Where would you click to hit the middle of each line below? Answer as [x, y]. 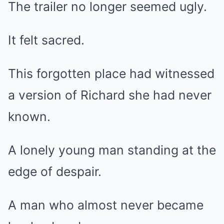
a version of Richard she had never [110, 95]
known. [29, 116]
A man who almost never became [106, 205]
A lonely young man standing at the [112, 150]
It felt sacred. [46, 40]
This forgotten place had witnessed [111, 73]
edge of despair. [55, 171]
